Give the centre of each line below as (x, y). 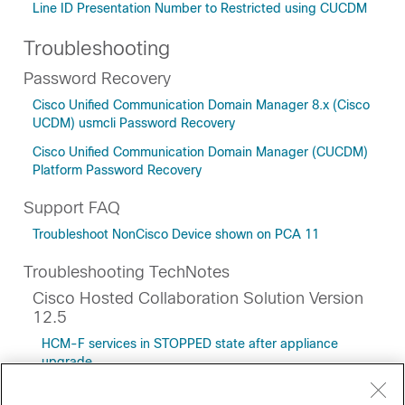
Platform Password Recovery (117, 170)
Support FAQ (72, 208)
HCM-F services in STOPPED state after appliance (190, 344)
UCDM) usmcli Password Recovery (134, 123)
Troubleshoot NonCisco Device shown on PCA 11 (176, 234)
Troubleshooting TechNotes (127, 272)
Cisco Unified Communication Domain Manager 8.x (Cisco (201, 105)
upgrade (67, 362)
